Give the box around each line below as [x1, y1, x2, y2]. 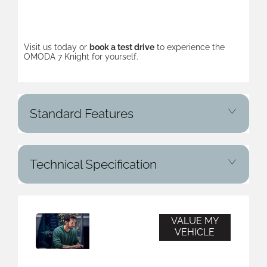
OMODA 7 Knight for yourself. [24, 52, 138, 61]
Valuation [89, 234, 147, 249]
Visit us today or [24, 42, 89, 52]
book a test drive [89, 42, 154, 52]
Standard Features [30, 106, 133, 121]
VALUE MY [170, 215, 219, 226]
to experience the [154, 42, 225, 52]
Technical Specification [30, 157, 157, 172]
